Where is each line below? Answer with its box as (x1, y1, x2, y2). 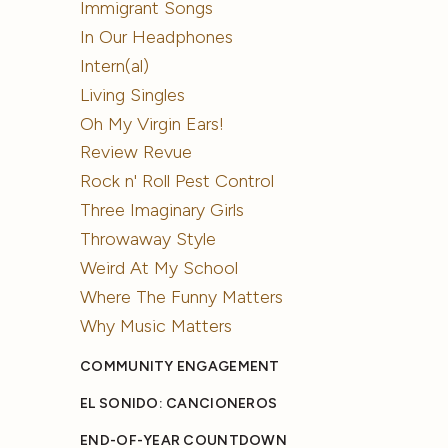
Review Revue (80, 141, 193, 164)
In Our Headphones (80, 25, 234, 48)
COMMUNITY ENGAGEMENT (80, 358, 280, 376)
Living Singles (80, 83, 186, 106)
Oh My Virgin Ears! (80, 112, 225, 135)
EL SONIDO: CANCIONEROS (80, 395, 278, 413)
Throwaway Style (80, 228, 217, 251)
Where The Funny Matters (80, 286, 284, 309)
